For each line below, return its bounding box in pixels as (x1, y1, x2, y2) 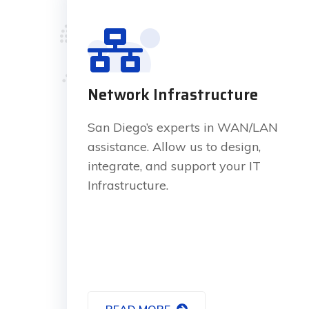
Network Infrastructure (88, 82, 258, 107)
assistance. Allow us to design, (88, 138, 261, 154)
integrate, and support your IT (88, 157, 261, 174)
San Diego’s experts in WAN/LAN (88, 119, 278, 135)
